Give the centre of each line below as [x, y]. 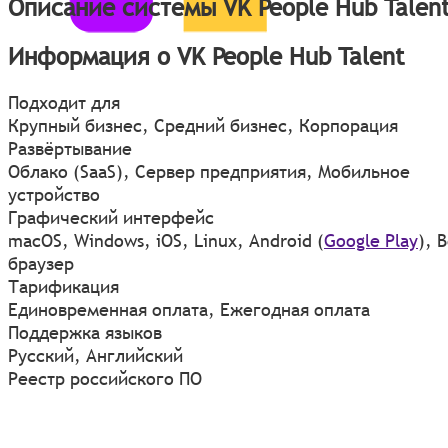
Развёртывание [70, 149]
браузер [41, 264]
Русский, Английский [95, 356]
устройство [54, 195]
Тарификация [63, 287]
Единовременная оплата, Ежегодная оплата [189, 310]
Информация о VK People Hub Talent [206, 57]
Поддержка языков [85, 333]
